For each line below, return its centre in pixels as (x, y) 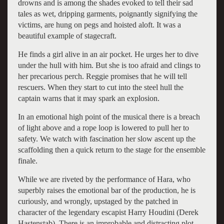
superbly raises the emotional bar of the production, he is (106, 190)
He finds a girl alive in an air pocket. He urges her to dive (108, 54)
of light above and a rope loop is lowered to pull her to (103, 127)
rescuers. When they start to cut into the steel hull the (100, 87)
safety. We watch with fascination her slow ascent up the (106, 138)
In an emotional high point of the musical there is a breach (109, 116)
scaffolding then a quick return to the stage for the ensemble (111, 149)
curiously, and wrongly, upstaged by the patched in (98, 201)
